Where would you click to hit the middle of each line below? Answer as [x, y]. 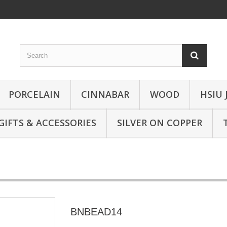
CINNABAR [105, 94]
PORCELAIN [34, 94]
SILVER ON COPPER [160, 123]
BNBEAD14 [96, 212]
